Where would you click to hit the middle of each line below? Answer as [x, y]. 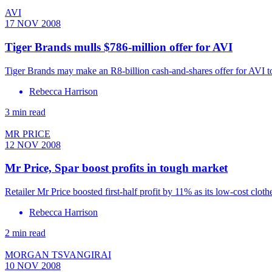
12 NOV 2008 [33, 144]
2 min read [25, 233]
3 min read [25, 112]
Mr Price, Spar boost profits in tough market [116, 168]
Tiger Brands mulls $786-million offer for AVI [119, 47]
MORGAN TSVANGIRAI [58, 255]
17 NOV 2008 [33, 24]
